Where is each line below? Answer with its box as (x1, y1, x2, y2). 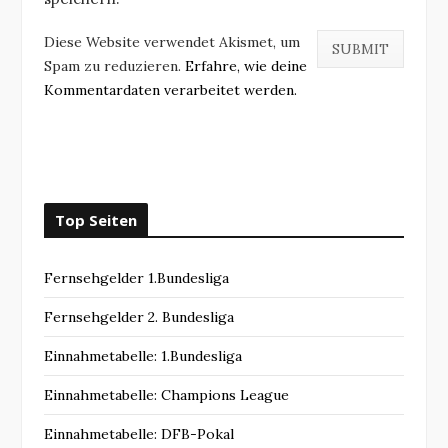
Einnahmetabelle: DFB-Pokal (44, 424, 234, 443)
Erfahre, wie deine (185, 56, 307, 75)
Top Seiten (55, 209, 137, 230)
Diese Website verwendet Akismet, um (44, 32, 300, 51)
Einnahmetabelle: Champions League (44, 385, 289, 404)
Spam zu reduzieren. (44, 56, 185, 75)
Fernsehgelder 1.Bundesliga (44, 268, 229, 287)
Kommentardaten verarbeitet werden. (44, 80, 297, 99)
